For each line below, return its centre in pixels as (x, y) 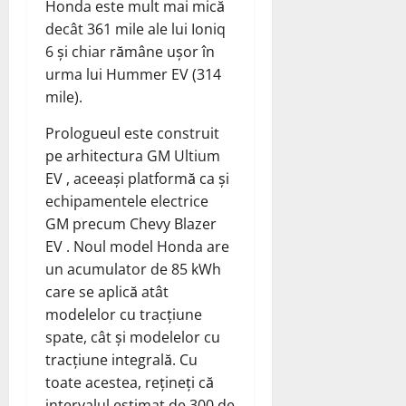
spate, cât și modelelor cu (133, 338)
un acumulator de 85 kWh (133, 270)
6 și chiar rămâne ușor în (130, 52)
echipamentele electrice (127, 202)
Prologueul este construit (132, 134)
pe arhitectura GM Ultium (133, 156)
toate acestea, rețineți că (130, 383)
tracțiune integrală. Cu (121, 360)
